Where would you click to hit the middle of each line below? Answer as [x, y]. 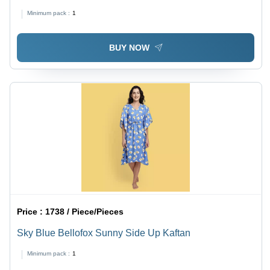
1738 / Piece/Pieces [85, 211]
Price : [31, 211]
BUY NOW [129, 47]
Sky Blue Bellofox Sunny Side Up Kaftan [104, 233]
